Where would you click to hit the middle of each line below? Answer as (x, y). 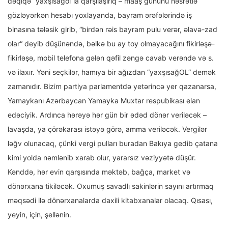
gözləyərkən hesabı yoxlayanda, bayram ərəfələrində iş (100, 15)
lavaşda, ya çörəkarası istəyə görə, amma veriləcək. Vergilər (107, 129)
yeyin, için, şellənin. (39, 215)
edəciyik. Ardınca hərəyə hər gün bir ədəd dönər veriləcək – (107, 115)
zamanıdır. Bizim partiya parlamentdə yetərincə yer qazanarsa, (112, 87)
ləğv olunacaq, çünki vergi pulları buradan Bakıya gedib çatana (113, 144)
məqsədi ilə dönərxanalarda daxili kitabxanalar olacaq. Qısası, (110, 201)
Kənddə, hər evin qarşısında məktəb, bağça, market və (99, 172)
